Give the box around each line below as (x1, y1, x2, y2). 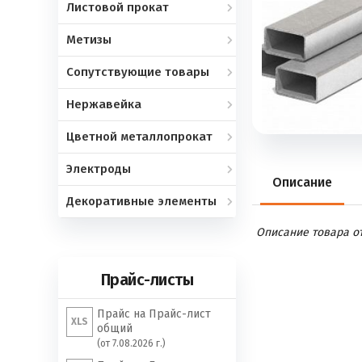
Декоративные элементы (66, 194, 217, 208)
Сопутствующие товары (66, 65, 209, 79)
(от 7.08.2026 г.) (97, 338, 166, 349)
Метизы (66, 32, 112, 47)
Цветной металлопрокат (66, 129, 213, 144)
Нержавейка (66, 97, 141, 112)
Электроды (66, 162, 131, 176)
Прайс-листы (100, 270, 194, 289)
